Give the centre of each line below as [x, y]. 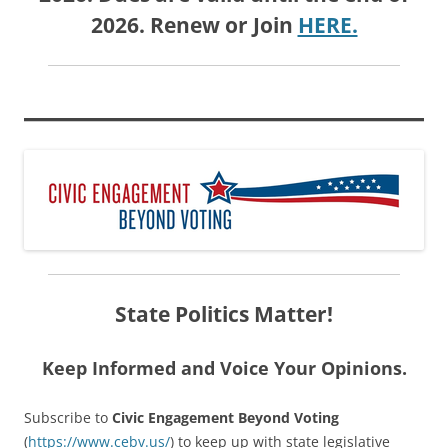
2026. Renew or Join [194, 24]
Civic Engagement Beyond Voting [225, 417]
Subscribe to [68, 417]
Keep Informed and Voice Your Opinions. [224, 367]
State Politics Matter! [224, 313]
